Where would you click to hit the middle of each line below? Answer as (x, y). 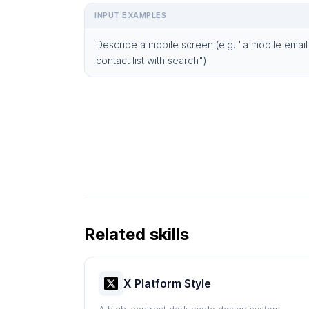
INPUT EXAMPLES (130, 15)
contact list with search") (151, 60)
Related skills (137, 234)
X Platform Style (167, 283)
